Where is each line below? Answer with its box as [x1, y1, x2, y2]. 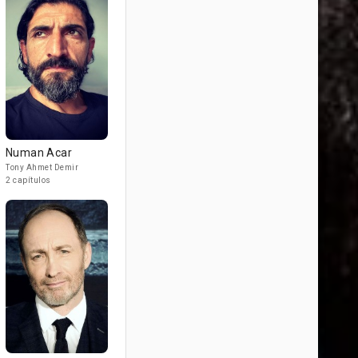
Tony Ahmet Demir [6, 163, 78, 172]
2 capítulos [6, 176, 51, 185]
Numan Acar [6, 146, 72, 159]
